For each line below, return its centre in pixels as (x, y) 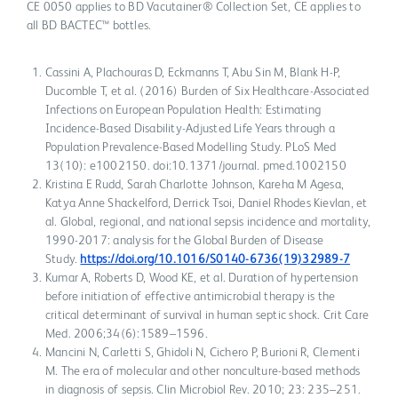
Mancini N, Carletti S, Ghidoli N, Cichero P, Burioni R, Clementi (202, 353)
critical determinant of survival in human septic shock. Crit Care (207, 316)
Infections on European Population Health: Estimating (183, 111)
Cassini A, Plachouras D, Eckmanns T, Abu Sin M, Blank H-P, (193, 73)
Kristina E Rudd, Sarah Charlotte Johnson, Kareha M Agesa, (195, 185)
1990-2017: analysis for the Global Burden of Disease (184, 241)
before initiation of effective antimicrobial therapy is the (190, 297)
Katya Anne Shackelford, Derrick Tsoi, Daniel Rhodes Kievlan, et (206, 204)
